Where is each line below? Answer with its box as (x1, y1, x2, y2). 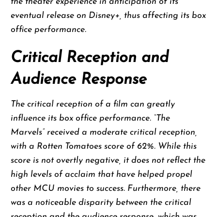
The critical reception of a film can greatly (11, 99, 175, 109)
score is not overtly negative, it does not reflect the (11, 155, 206, 165)
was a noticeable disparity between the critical (11, 198, 192, 207)
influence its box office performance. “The (11, 113, 170, 123)
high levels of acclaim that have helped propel (11, 170, 193, 179)
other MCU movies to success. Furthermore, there (11, 184, 201, 193)
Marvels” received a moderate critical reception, (11, 127, 198, 137)
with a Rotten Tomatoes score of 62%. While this (11, 141, 197, 151)
